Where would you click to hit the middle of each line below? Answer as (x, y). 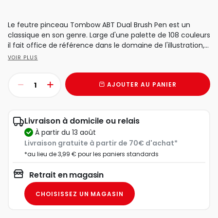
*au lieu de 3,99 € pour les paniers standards (91, 154)
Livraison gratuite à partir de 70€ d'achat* (101, 143)
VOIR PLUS (23, 58)
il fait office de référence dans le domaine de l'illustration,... (108, 45)
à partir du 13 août (68, 132)
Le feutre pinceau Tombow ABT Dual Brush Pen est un (99, 25)
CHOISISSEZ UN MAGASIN (80, 194)
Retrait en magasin (67, 175)
